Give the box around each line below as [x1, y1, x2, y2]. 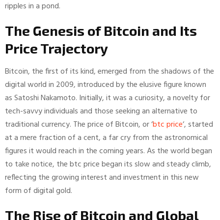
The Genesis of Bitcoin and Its [5, 22, 197, 39]
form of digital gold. [5, 184, 72, 197]
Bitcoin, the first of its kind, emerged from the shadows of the [5, 65, 214, 78]
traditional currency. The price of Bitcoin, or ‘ [5, 118, 153, 131]
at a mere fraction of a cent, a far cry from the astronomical [5, 131, 208, 144]
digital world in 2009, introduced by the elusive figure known [5, 78, 206, 91]
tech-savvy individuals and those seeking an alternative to [5, 105, 197, 118]
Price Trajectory [5, 39, 108, 56]
